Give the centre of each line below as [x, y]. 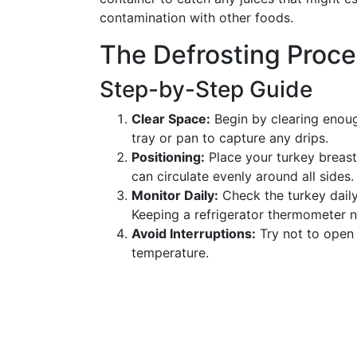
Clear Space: [171, 119]
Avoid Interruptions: [194, 233]
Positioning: [168, 157]
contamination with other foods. [196, 18]
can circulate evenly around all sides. [243, 176]
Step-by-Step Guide [206, 89]
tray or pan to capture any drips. [230, 138]
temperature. [170, 253]
